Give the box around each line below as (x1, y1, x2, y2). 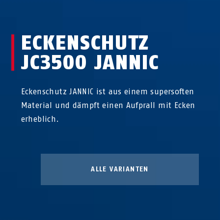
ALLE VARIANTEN (91, 165, 149, 173)
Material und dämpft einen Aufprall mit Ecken (21, 101, 195, 110)
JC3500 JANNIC (21, 51, 159, 74)
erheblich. (21, 114, 59, 124)
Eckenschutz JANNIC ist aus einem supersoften (21, 87, 194, 96)
